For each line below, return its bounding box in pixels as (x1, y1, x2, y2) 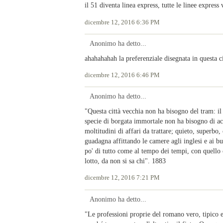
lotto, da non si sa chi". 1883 (85, 157, 166, 165)
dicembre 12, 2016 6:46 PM (85, 72, 160, 79)
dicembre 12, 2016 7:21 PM (85, 174, 160, 182)
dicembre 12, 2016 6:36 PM (85, 18, 160, 26)
